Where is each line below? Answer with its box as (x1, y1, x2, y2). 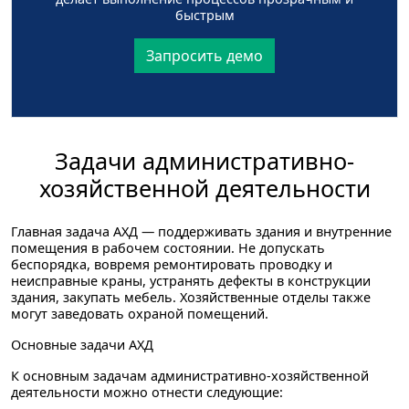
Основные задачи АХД (11, 335, 153, 353)
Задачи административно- (55, 144, 354, 176)
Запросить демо (146, 45, 263, 66)
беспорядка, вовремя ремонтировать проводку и (11, 255, 332, 273)
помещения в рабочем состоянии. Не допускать (11, 238, 325, 257)
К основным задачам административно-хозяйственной (11, 366, 369, 384)
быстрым (174, 5, 235, 24)
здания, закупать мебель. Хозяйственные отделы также (11, 288, 371, 306)
